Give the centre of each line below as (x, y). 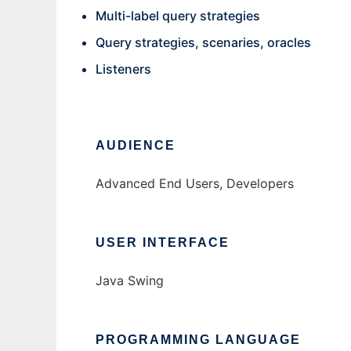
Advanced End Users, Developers (195, 183)
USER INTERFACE (163, 242)
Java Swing (130, 280)
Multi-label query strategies (178, 16)
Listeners (123, 69)
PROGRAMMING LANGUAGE (198, 340)
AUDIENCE (136, 145)
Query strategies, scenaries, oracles (203, 42)
